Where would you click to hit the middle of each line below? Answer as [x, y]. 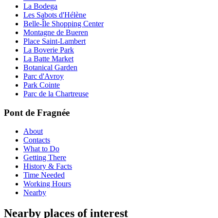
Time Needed [44, 175]
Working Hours [47, 184]
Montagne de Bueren [56, 32]
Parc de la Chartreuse [56, 93]
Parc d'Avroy [44, 76]
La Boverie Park [49, 50]
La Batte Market [48, 58]
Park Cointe [42, 85]
